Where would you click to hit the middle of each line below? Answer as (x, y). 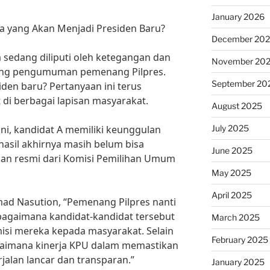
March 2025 (235, 217)
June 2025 (232, 150)
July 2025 (230, 128)
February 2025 (240, 240)
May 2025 (231, 173)
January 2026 (238, 17)
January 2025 (238, 262)
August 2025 (237, 106)
